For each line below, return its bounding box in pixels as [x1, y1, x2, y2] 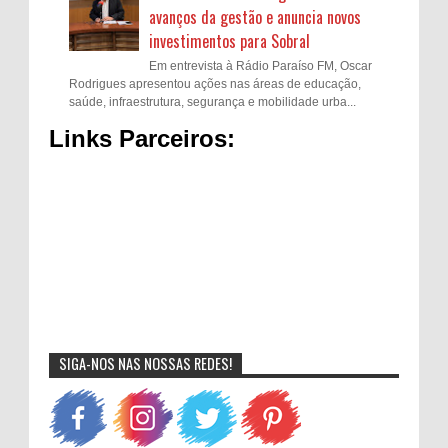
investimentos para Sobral [149, 29, 310, 54]
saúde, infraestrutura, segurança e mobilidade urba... [69, 94, 356, 109]
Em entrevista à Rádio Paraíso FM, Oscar [149, 58, 372, 73]
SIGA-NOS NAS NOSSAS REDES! [59, 352, 232, 374]
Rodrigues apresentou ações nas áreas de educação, [69, 76, 361, 91]
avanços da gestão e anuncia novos [149, 5, 361, 30]
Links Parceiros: [49, 124, 235, 152]
